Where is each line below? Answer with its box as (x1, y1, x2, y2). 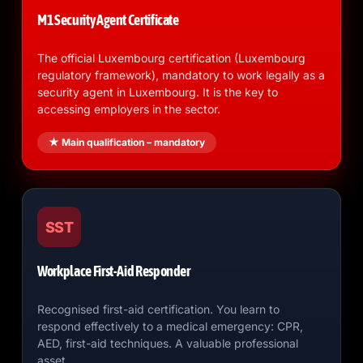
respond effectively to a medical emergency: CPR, (37, 319, 304, 333)
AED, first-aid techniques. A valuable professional (37, 336, 299, 350)
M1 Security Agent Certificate (37, 11, 179, 28)
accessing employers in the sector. (37, 102, 221, 116)
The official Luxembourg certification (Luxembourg (37, 51, 306, 65)
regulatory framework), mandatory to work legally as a (37, 68, 326, 82)
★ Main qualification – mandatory (49, 136, 206, 148)
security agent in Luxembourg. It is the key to (37, 85, 279, 99)
